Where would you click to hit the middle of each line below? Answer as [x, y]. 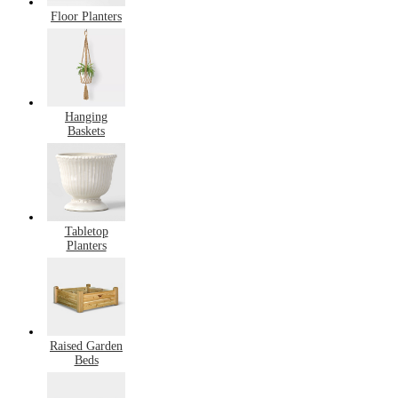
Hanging [86, 116]
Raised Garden [86, 346]
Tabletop [86, 232]
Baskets [86, 131]
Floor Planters [86, 16]
